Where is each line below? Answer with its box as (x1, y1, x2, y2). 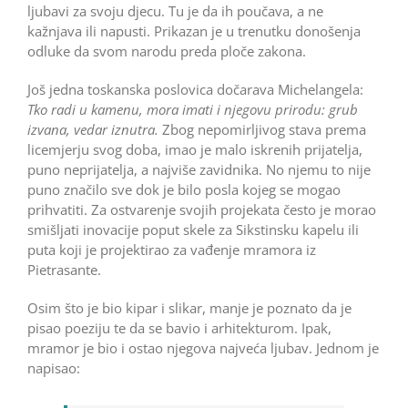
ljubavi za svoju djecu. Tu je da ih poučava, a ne (27, 2, 323, 21)
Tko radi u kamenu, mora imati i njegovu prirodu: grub (27, 100, 358, 119)
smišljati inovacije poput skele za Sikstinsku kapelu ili (27, 220, 359, 240)
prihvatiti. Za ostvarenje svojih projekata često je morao (27, 200, 376, 219)
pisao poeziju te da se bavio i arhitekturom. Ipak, (27, 319, 331, 338)
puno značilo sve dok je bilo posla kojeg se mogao (27, 180, 341, 199)
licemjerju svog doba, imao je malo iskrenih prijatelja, (27, 140, 362, 159)
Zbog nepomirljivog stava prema (158, 120, 366, 139)
